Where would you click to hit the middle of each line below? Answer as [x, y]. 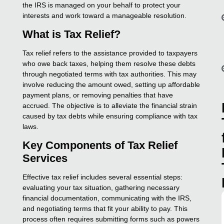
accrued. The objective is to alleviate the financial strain [110, 105]
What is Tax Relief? [72, 34]
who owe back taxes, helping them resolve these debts [109, 63]
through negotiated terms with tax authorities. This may [110, 74]
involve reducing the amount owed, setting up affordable [111, 84]
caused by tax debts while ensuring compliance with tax [110, 116]
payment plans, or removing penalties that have [98, 95]
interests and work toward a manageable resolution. [105, 15]
